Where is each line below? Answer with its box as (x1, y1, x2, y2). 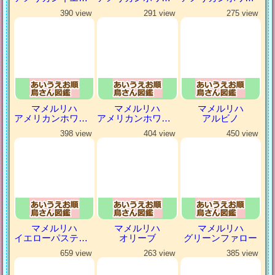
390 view (60, 9, 92, 18)
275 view (226, 9, 258, 18)
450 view (226, 128, 258, 138)
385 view (226, 248, 258, 258)
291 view (143, 9, 175, 18)
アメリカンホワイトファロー (161, 112, 171, 123)
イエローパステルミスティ (79, 232, 88, 243)
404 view (143, 128, 175, 138)
